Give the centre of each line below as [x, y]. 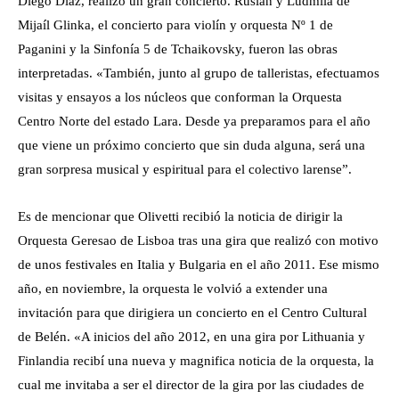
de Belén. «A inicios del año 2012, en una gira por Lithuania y [191, 336]
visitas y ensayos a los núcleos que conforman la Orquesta [180, 97]
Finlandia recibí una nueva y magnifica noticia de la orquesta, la [196, 360]
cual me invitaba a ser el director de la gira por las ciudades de [191, 384]
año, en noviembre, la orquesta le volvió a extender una [173, 288]
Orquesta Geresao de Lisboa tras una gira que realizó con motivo [198, 240]
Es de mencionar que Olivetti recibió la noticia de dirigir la [180, 216]
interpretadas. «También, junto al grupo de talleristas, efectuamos [199, 73]
